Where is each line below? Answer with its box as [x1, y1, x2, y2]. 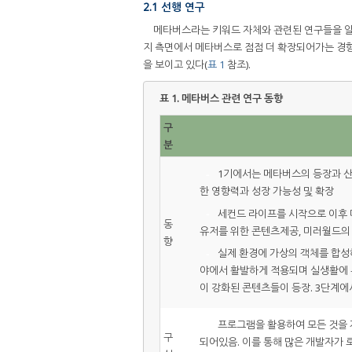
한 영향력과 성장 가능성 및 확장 [200, 184, 334, 199]
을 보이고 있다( [143, 57, 207, 71]
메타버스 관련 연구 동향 [181, 90, 283, 105]
